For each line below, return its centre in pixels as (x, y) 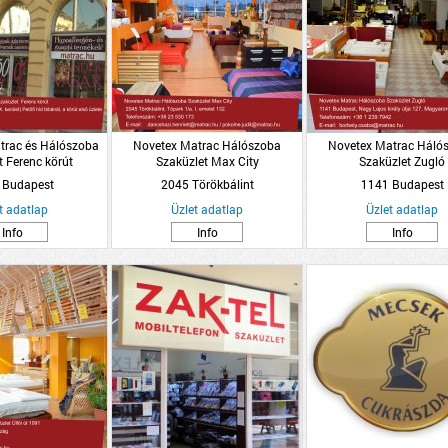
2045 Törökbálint (207, 184)
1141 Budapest (402, 184)
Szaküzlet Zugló (402, 161)
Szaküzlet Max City (207, 161)
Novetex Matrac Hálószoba (207, 145)
